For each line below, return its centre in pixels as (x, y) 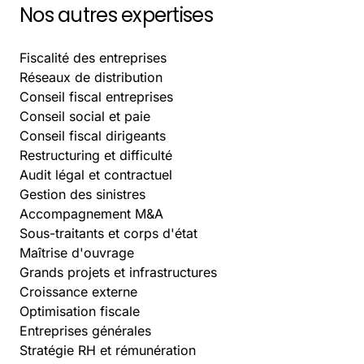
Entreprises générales (85, 330)
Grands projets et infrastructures (118, 272)
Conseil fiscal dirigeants (93, 135)
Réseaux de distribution (91, 77)
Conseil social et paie (85, 116)
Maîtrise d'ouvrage (77, 252)
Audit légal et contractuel (96, 174)
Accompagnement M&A (91, 213)
